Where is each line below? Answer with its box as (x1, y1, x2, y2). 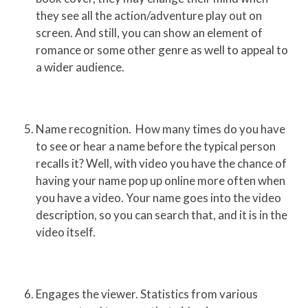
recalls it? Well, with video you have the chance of (36, 156, 287, 171)
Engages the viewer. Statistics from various (36, 287, 258, 302)
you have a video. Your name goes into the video (36, 190, 282, 206)
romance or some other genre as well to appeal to (36, 43, 289, 58)
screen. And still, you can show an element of (36, 25, 263, 41)
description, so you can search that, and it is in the (36, 208, 288, 223)
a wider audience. (36, 60, 125, 75)
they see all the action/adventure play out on (36, 8, 263, 23)
